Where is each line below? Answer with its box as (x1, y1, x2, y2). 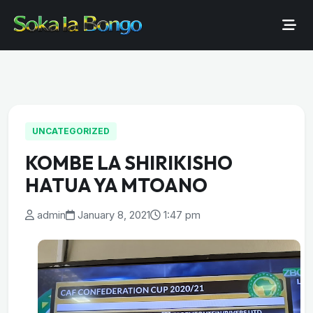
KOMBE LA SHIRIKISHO (25, 151, 233, 175)
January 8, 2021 (78, 209, 150, 221)
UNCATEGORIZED (32, 126, 110, 136)
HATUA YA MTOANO (25, 173, 208, 197)
